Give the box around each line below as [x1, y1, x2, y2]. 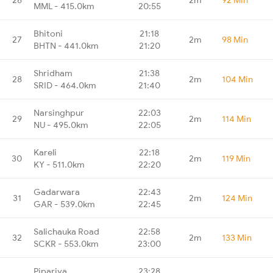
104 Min [222, 73, 253, 85]
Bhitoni [34, 27, 63, 39]
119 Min [222, 152, 250, 164]
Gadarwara [34, 186, 80, 197]
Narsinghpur [34, 107, 84, 118]
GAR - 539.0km [34, 198, 95, 210]
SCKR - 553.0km [34, 238, 99, 249]
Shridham [34, 67, 73, 79]
